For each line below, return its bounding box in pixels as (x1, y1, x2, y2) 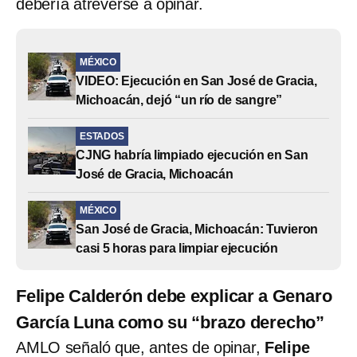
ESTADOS (80, 130, 124, 142)
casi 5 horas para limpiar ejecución (76, 241, 279, 255)
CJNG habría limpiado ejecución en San (76, 147, 308, 162)
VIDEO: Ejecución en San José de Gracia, (76, 73, 317, 88)
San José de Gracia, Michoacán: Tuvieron (76, 222, 319, 236)
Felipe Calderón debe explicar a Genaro (16, 285, 332, 306)
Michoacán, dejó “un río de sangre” (76, 92, 283, 107)
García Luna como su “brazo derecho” (16, 312, 324, 332)
